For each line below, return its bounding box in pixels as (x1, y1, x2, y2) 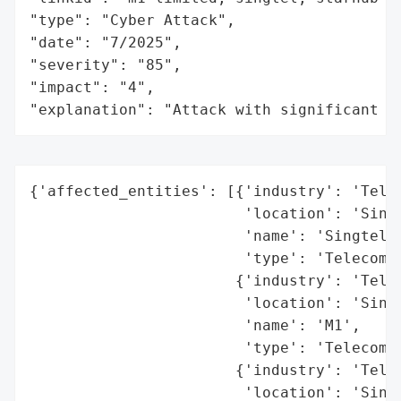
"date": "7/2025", (30, 33, 182, 51)
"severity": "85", (30, 55, 182, 73)
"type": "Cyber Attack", (30, 11, 235, 29)
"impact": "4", (30, 78, 155, 96)
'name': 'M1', (30, 316, 361, 334)
